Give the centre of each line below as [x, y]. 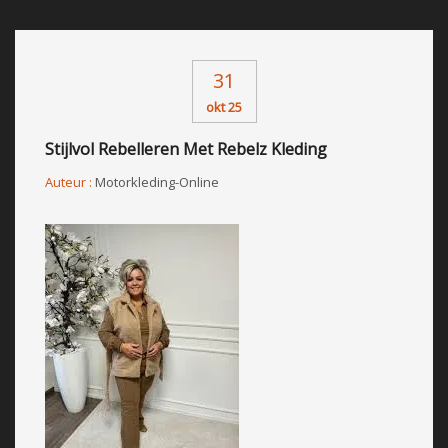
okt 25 [224, 106]
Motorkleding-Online [157, 181]
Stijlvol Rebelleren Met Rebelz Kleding [186, 148]
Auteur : [70, 181]
